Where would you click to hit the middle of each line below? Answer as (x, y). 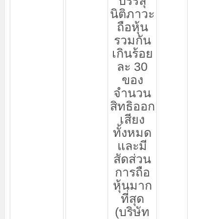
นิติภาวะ (132, 14)
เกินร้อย (132, 53)
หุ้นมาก (132, 185)
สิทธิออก (132, 106)
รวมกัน (132, 40)
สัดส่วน (132, 159)
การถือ (132, 172)
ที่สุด (132, 198)
